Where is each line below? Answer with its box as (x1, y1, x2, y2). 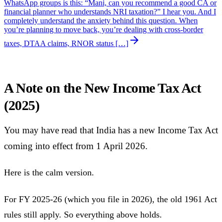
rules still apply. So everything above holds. (4, 209, 162, 220)
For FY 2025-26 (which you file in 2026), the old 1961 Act (4, 194, 217, 204)
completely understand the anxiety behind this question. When (4, 16, 198, 25)
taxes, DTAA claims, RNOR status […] (4, 39, 128, 48)
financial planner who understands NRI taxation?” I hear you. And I (4, 7, 216, 16)
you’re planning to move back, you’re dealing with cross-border (4, 25, 203, 34)
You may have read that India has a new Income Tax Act (4, 124, 218, 135)
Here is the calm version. (4, 167, 94, 178)
